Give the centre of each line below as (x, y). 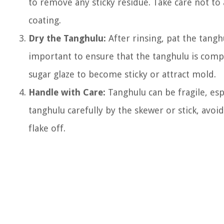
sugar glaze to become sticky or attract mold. (122, 74)
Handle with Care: (67, 92)
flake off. (47, 128)
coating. (45, 20)
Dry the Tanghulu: (67, 38)
